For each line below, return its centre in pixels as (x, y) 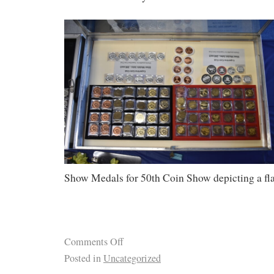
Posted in (83, 258)
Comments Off (94, 241)
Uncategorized (132, 258)
